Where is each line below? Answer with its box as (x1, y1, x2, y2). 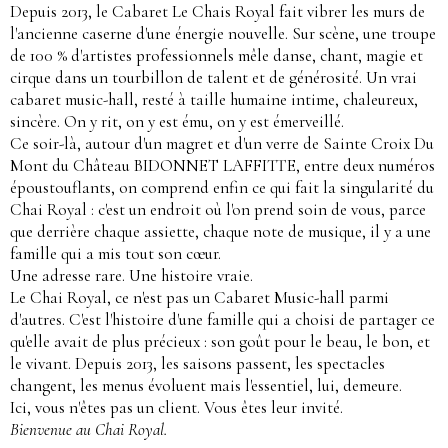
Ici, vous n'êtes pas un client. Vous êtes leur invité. (10, 397, 343, 418)
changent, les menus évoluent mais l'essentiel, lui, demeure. (10, 375, 402, 396)
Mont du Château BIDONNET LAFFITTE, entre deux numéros (10, 155, 435, 176)
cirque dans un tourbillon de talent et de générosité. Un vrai (10, 67, 417, 88)
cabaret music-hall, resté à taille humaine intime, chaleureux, (10, 89, 418, 110)
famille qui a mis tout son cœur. (10, 243, 221, 264)
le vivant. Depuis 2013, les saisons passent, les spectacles (10, 353, 385, 374)
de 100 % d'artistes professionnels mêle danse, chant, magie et (10, 45, 423, 66)
